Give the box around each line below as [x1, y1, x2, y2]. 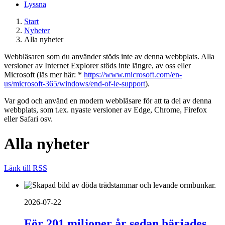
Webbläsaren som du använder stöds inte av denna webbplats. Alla [4, 52, 214, 61]
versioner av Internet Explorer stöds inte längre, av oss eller [4, 61, 191, 70]
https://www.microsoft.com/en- [84, 70, 182, 79]
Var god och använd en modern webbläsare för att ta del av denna [4, 96, 211, 105]
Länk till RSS [4, 164, 47, 173]
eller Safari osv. [4, 115, 53, 124]
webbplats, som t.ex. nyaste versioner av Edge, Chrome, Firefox [4, 105, 207, 115]
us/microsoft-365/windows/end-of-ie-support [4, 79, 145, 88]
